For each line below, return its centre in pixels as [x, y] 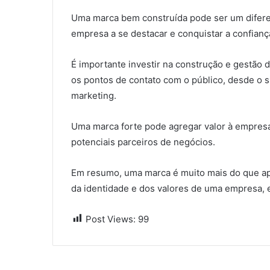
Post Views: [111, 219]
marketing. [94, 95]
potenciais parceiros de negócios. [143, 142]
